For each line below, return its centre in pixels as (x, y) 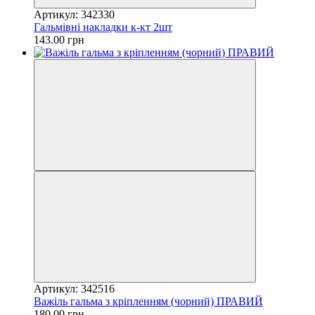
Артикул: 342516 (74, 288)
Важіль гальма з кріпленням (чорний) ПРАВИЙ (148, 301)
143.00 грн (59, 39)
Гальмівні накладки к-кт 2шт (103, 27)
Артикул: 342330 (74, 14)
